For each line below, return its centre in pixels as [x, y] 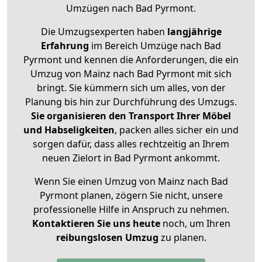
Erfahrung [65, 46]
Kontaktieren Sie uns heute [96, 224]
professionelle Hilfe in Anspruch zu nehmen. [131, 210]
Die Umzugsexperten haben [104, 32]
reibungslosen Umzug [107, 238]
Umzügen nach [101, 8]
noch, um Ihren [195, 224]
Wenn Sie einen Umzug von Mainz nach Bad [131, 182]
